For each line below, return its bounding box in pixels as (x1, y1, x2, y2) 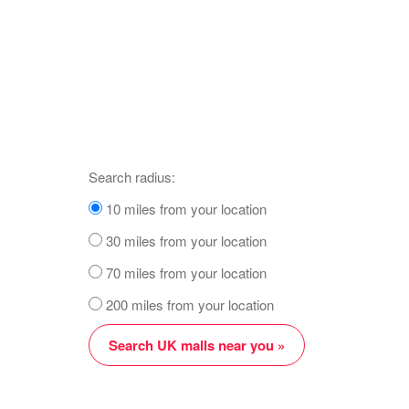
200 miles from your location (102, 295, 274, 314)
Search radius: (89, 167, 175, 186)
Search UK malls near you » (109, 335, 285, 355)
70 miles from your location (102, 263, 267, 282)
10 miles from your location (102, 199, 267, 218)
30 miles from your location (102, 231, 267, 250)
